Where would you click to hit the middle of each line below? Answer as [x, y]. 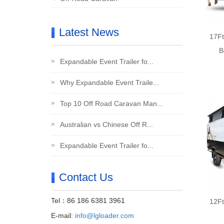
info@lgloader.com [104, 215]
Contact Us [86, 177]
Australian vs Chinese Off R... [105, 124]
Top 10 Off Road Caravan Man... [110, 103]
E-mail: [63, 215]
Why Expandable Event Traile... [108, 82]
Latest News [89, 32]
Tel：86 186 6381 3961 [88, 200]
